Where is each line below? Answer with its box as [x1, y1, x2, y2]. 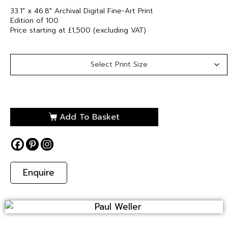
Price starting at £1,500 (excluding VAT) [10, 25, 146, 36]
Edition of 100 [10, 15, 59, 26]
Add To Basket [59, 110, 120, 123]
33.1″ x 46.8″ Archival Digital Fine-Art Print [10, 6, 153, 16]
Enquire [23, 165, 54, 179]
